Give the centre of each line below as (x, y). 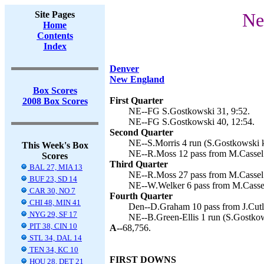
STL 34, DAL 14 (55, 238)
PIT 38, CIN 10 (52, 226)
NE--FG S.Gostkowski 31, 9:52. (189, 111)
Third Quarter (139, 164)
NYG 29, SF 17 (52, 214)
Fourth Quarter (141, 196)
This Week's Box (55, 145)
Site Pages (55, 14)
